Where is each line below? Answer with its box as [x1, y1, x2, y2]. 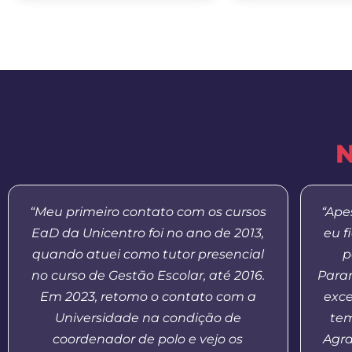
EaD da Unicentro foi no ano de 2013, [31, 225, 265, 241]
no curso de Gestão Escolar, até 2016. [31, 268, 265, 284]
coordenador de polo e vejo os [53, 332, 244, 347]
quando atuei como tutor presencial [31, 247, 264, 262]
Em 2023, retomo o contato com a [39, 289, 256, 305]
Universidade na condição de [54, 310, 241, 326]
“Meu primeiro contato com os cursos [29, 204, 266, 220]
